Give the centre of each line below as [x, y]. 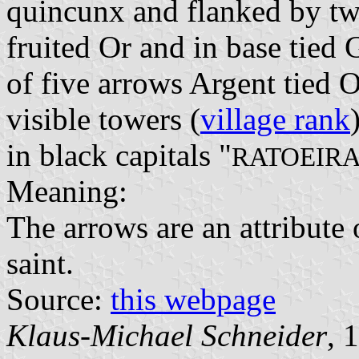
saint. [40, 263]
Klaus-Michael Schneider [167, 335]
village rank [275, 119]
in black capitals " [119, 155]
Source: [58, 299]
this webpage [193, 299]
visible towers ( [103, 119]
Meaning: [67, 191]
